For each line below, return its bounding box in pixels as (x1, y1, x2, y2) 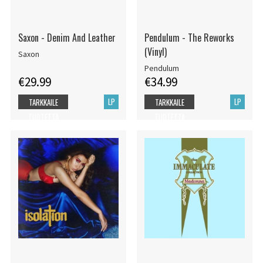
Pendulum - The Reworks (144, 30, 234, 45)
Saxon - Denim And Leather (18, 30, 116, 45)
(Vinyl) (144, 44, 167, 59)
